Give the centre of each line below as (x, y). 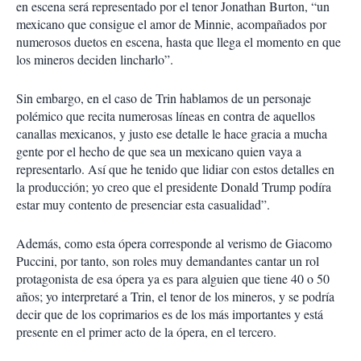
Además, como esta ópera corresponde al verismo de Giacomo (174, 243)
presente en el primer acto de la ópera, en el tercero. (146, 332)
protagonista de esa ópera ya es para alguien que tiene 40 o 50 (173, 278)
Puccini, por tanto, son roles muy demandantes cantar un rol (168, 261)
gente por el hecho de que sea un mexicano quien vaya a (159, 151)
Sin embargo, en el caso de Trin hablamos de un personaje (164, 98)
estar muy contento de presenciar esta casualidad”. (143, 204)
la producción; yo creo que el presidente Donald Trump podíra (174, 187)
